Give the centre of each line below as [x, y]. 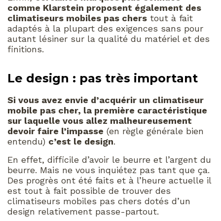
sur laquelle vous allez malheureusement [100, 121]
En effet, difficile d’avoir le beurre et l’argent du [109, 160]
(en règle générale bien [154, 131]
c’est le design [81, 142]
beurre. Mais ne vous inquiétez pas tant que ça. [109, 170]
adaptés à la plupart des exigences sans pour [105, 28]
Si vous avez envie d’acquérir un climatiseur [106, 100]
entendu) [28, 142]
